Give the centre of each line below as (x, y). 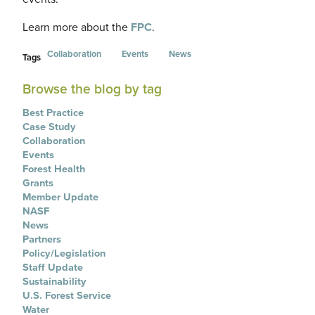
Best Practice (53, 113)
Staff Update (53, 268)
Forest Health (54, 169)
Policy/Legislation (64, 253)
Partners (42, 239)
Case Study (49, 127)
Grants (38, 183)
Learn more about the (77, 27)
